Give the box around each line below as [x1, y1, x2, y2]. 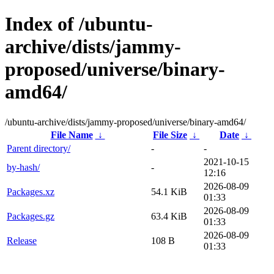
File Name [50, 129, 93, 140]
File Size [153, 129, 187, 140]
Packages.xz [7, 186, 54, 197]
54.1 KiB [151, 186, 187, 197]
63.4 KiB [151, 210, 187, 221]
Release [7, 235, 37, 246]
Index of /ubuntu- [5, 13, 153, 35]
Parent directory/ [7, 143, 70, 154]
